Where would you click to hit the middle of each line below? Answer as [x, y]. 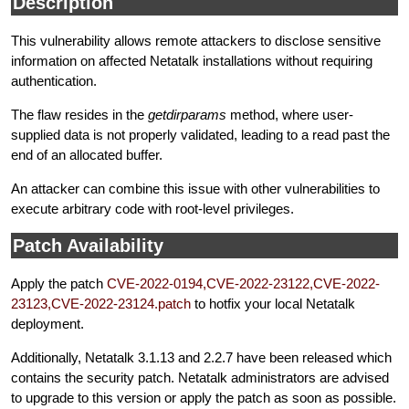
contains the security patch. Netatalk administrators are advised [200, 377]
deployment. [47, 323]
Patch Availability [88, 246]
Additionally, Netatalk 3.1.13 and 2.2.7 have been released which [201, 357]
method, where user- [290, 114]
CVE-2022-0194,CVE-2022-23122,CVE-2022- [243, 283]
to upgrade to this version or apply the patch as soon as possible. [204, 397]
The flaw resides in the [79, 114]
